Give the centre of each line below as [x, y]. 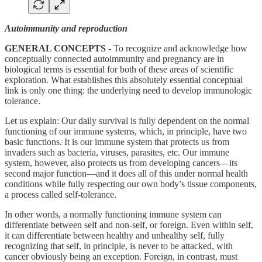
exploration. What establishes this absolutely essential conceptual [124, 80]
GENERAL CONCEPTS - [59, 48]
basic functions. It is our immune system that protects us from [117, 142]
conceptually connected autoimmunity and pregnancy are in [114, 58]
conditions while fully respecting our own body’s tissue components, [131, 184]
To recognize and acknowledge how [180, 48]
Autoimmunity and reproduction [66, 28]
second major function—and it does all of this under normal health [126, 173]
